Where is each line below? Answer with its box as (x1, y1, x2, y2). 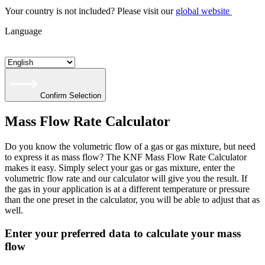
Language (5, 26, 42, 36)
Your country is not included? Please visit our (5, 6, 176, 16)
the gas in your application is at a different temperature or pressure (5, 183, 250, 194)
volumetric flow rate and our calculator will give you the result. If (5, 173, 247, 183)
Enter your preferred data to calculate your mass (5, 227, 241, 240)
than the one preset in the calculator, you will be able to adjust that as (5, 194, 260, 205)
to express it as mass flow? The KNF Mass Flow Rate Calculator (5, 151, 247, 162)
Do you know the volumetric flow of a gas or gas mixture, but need (5, 141, 256, 151)
